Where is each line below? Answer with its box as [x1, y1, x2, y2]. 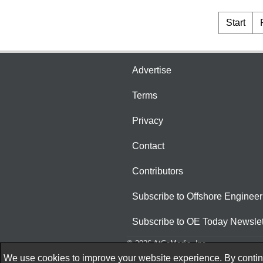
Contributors [132, 166, 183, 177]
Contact [132, 141, 164, 151]
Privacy [132, 116, 163, 126]
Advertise [132, 65, 171, 76]
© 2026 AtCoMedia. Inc [127, 239, 206, 248]
